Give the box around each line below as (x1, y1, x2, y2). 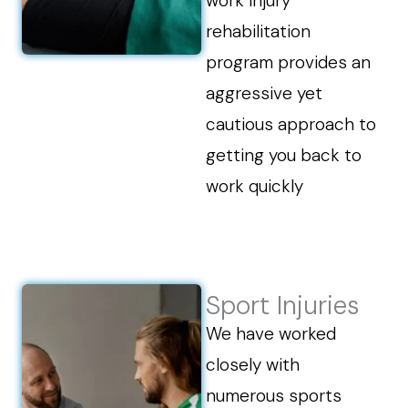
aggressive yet (206, 82, 323, 105)
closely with (206, 353, 301, 376)
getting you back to (206, 144, 362, 167)
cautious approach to (206, 113, 377, 136)
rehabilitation (206, 20, 311, 43)
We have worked (206, 322, 337, 345)
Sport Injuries (206, 289, 361, 322)
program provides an (206, 51, 372, 74)
